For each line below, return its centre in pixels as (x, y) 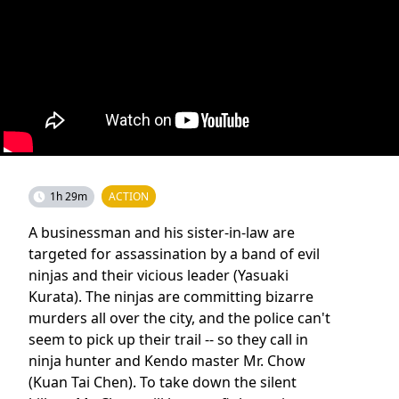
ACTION (129, 196)
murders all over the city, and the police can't (179, 318)
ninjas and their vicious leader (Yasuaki (159, 275)
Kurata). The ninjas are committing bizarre (171, 296)
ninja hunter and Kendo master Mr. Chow (167, 360)
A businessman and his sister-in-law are (162, 232)
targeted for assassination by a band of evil (174, 253)
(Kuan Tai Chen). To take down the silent (163, 382)
